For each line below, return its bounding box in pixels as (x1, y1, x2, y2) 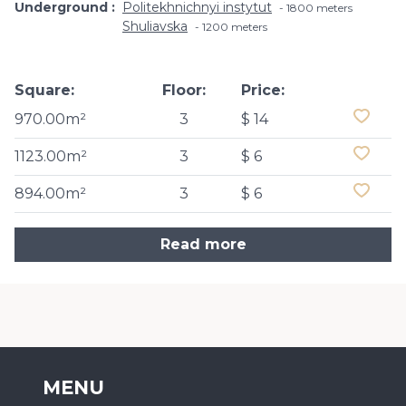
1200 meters (202, 20, 267, 34)
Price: (240, 82, 285, 99)
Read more (159, 236, 246, 253)
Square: (14, 82, 74, 99)
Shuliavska (122, 18, 188, 34)
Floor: (162, 82, 207, 99)
